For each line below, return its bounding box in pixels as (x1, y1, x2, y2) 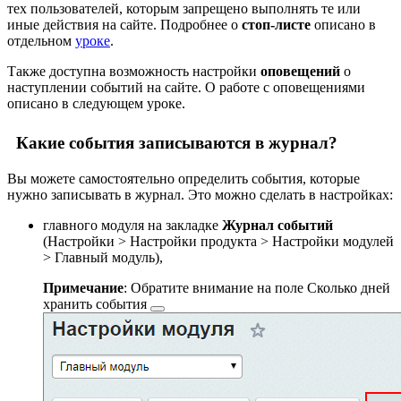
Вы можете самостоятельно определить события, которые (7, 170, 360, 186)
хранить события (43, 295, 147, 311)
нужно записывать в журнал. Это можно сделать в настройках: (7, 186, 393, 202)
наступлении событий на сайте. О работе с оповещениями (7, 80, 365, 96)
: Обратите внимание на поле (124, 279, 307, 295)
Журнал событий (222, 217, 333, 233)
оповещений (260, 64, 340, 80)
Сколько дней (307, 279, 390, 295)
